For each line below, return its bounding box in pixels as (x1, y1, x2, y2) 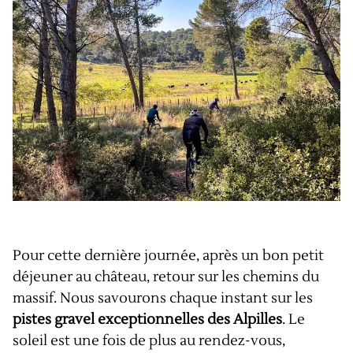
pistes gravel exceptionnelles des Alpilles (13, 310, 282, 329)
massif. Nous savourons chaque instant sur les (13, 289, 313, 307)
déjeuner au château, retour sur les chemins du (13, 268, 319, 286)
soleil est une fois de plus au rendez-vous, (13, 332, 285, 350)
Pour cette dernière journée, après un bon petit (13, 247, 324, 265)
